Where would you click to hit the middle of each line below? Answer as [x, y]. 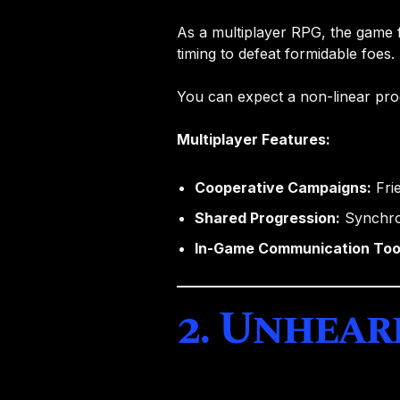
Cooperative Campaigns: [283, 187]
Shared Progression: [268, 217]
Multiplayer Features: [254, 139]
